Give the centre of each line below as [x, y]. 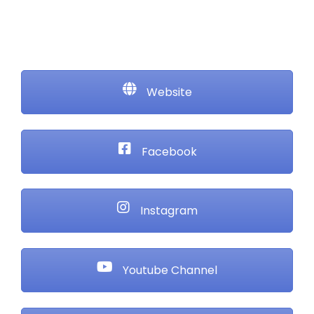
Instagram [168, 211]
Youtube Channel [169, 271]
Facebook [168, 151]
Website [168, 92]
